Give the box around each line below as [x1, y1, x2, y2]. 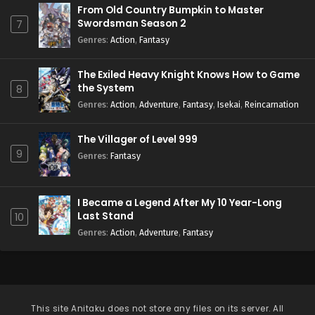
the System [77, 82, 134, 95]
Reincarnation [245, 99, 299, 110]
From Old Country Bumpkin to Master [77, 4, 264, 17]
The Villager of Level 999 [77, 133, 198, 146]
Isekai [217, 99, 240, 110]
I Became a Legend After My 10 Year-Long [77, 196, 282, 210]
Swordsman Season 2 [77, 17, 186, 30]
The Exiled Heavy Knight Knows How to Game [77, 68, 300, 82]
